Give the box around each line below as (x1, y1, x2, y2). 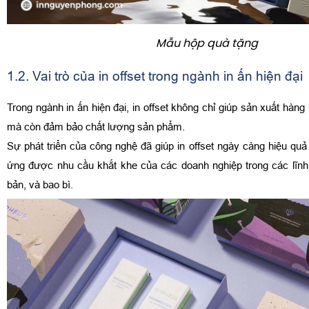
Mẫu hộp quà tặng (156, 37, 258, 50)
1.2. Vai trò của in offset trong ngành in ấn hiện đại (7, 68, 303, 83)
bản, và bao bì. (7, 178, 73, 190)
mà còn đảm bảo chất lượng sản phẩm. (7, 120, 188, 132)
